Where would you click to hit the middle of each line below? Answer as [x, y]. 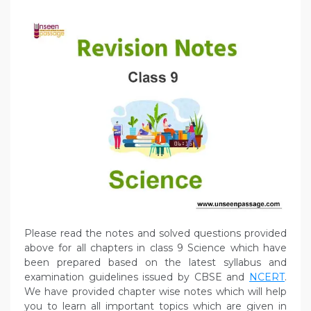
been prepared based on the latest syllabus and [155, 263]
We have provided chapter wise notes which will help [155, 292]
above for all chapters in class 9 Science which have [155, 248]
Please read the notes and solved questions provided [155, 234]
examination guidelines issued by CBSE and [137, 277]
